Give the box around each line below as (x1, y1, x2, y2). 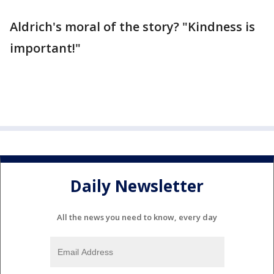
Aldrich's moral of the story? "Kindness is (10, 18, 255, 35)
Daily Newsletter (70, 174, 204, 197)
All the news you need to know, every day (57, 212, 217, 223)
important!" (10, 40, 81, 57)
